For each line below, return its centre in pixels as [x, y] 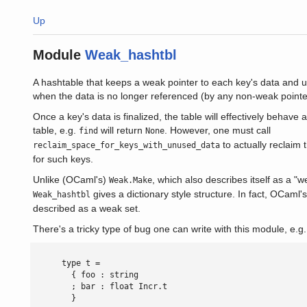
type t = [66, 263]
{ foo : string [86, 275]
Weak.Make [131, 180]
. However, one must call [218, 130]
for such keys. [63, 159]
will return [122, 130]
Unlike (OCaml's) [71, 180]
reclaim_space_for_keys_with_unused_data [126, 145]
